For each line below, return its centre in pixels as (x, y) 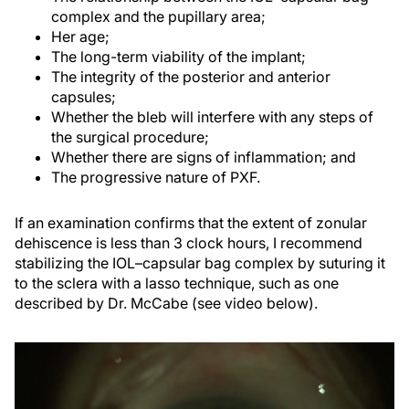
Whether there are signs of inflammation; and (204, 157)
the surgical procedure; (130, 137)
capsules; (84, 97)
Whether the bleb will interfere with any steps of (212, 117)
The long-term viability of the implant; (178, 57)
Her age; (80, 37)
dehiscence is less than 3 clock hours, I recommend (189, 243)
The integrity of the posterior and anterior (191, 77)
